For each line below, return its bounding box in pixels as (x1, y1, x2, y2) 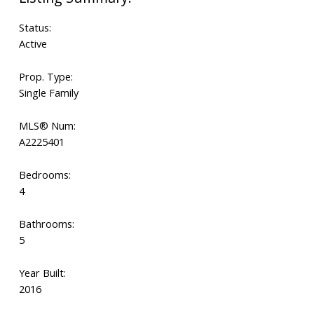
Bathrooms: (18, 217, 74, 231)
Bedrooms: (18, 168, 71, 182)
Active (18, 36, 47, 51)
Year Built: (18, 266, 66, 280)
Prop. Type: (18, 69, 73, 84)
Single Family (18, 86, 78, 100)
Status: (18, 20, 51, 35)
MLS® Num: (18, 118, 76, 133)
